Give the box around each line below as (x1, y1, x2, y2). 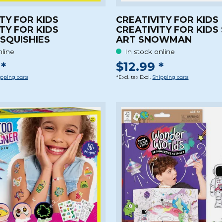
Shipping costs (152, 74, 189, 80)
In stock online (124, 47, 175, 55)
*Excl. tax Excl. (116, 74, 153, 80)
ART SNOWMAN (116, 34, 192, 45)
